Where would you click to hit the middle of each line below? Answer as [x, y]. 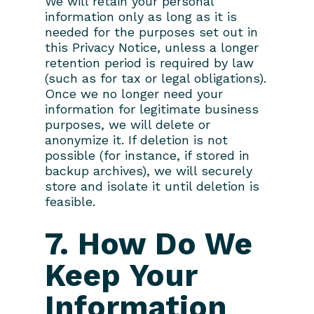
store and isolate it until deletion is [152, 186]
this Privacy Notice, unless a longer [152, 47]
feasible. [70, 201]
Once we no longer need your [134, 93]
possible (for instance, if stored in [147, 155]
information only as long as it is [141, 16]
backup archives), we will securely [149, 170]
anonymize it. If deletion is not [136, 139]
